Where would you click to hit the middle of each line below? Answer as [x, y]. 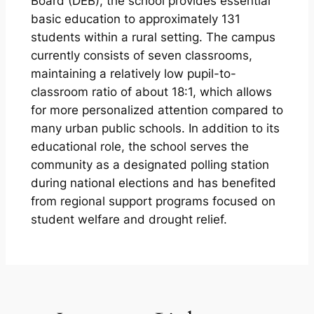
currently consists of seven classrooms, [141, 55]
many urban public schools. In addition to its [155, 128]
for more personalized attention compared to [157, 110]
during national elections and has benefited [153, 183]
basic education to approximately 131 [135, 19]
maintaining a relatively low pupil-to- [133, 73]
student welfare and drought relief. [129, 219]
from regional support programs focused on [153, 201]
